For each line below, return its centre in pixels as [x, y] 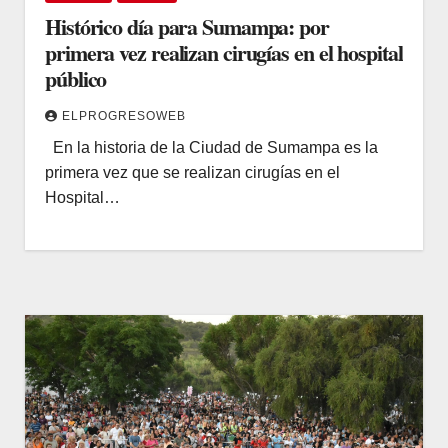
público [76, 78]
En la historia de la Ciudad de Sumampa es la [211, 147]
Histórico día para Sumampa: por [187, 26]
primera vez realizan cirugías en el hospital [224, 52]
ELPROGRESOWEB [124, 115]
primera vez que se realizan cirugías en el [192, 172]
